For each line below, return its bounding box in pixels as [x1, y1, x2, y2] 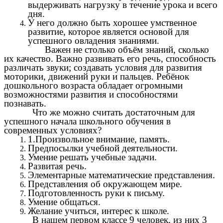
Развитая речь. [28, 160, 87, 171]
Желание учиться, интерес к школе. [28, 205, 169, 216]
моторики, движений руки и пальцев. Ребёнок [4, 71, 189, 82]
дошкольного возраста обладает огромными [4, 80, 183, 91]
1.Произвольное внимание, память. [28, 133, 170, 144]
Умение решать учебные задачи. [28, 151, 157, 162]
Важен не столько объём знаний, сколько [32, 44, 209, 55]
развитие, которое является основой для [28, 26, 189, 37]
